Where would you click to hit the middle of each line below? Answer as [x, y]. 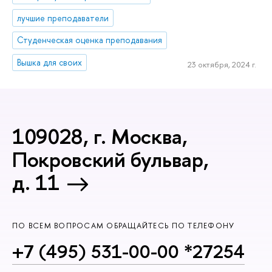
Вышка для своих [50, 63]
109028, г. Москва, [100, 136]
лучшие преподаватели [63, 18]
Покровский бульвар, [110, 159]
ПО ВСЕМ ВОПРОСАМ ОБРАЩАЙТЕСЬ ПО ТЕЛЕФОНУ [124, 226]
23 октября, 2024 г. [222, 64]
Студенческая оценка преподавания [90, 40]
